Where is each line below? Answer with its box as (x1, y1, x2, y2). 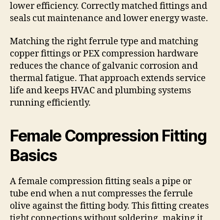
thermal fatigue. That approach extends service (10, 73, 206, 84)
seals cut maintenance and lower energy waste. (10, 12, 208, 24)
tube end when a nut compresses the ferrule (10, 188, 193, 200)
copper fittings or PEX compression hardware (10, 48, 198, 60)
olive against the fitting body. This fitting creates (10, 200, 209, 212)
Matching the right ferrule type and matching (10, 36, 198, 48)
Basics (10, 146, 57, 165)
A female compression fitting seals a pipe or (10, 176, 192, 188)
